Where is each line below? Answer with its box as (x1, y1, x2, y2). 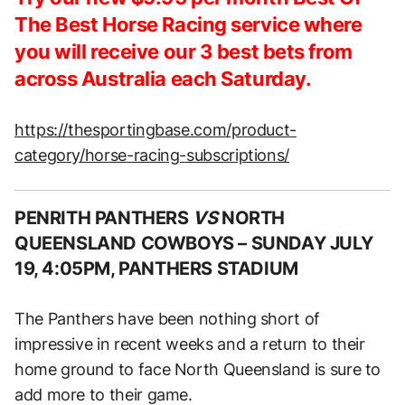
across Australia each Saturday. (14, 67, 312, 91)
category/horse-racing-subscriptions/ (14, 146, 290, 165)
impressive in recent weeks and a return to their (14, 334, 365, 354)
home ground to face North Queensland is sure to (14, 360, 381, 380)
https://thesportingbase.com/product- (14, 120, 297, 140)
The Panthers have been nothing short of (14, 309, 320, 329)
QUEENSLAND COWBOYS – (14, 232, 251, 255)
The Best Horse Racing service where (14, 13, 363, 37)
